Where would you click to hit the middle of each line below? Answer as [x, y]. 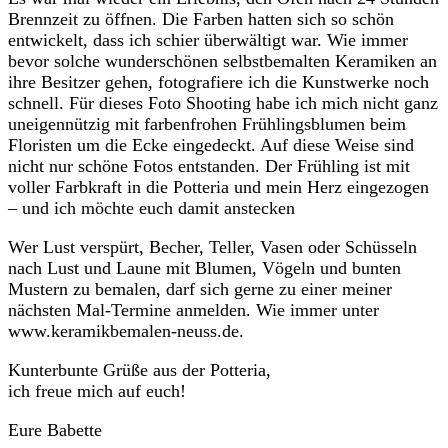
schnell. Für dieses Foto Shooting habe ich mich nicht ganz [223, 103]
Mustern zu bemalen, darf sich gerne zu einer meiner [200, 289]
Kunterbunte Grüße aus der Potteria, [142, 370]
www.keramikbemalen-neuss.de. [126, 331]
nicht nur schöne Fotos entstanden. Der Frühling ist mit [209, 166]
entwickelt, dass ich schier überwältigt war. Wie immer [208, 40]
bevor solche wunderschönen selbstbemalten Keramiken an [222, 61]
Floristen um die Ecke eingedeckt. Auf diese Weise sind [211, 145]
